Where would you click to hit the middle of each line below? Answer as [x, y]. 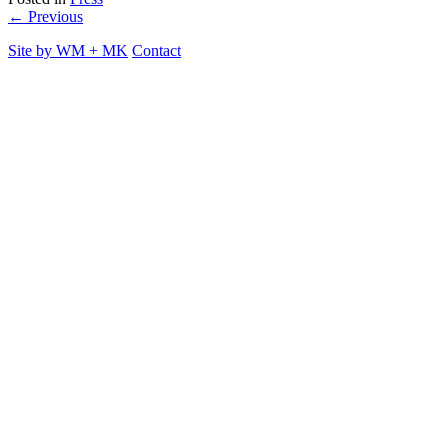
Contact [156, 50]
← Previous [45, 16]
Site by [32, 50]
